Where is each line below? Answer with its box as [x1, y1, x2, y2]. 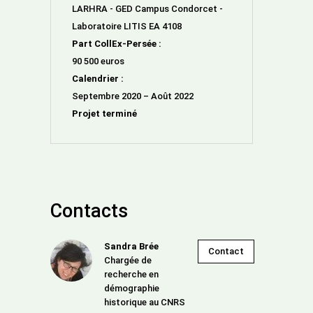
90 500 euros [72, 56, 124, 66]
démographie [104, 283, 159, 293]
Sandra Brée [104, 241, 159, 252]
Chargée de [104, 255, 152, 265]
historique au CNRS [104, 297, 185, 307]
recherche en [104, 269, 159, 279]
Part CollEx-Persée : [72, 38, 161, 49]
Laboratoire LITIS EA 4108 [72, 21, 182, 31]
